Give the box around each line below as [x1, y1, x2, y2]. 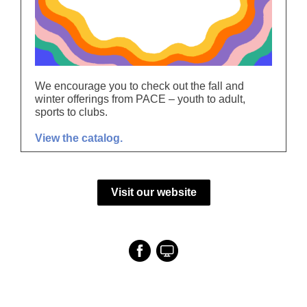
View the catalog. [35, 132, 123, 144]
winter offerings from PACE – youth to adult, [35, 93, 245, 105]
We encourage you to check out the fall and [35, 80, 244, 92]
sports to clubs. [35, 106, 108, 118]
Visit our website [110, 186, 197, 198]
